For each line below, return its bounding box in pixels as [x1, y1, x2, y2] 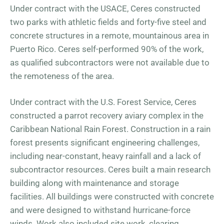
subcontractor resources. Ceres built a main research [10, 164, 210, 174]
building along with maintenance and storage [10, 178, 179, 188]
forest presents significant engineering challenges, [10, 137, 199, 147]
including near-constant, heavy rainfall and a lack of [10, 151, 201, 161]
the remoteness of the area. [10, 71, 114, 81]
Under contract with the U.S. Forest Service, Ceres [10, 97, 196, 107]
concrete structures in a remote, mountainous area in [10, 30, 209, 40]
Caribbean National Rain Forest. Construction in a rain [10, 124, 210, 134]
